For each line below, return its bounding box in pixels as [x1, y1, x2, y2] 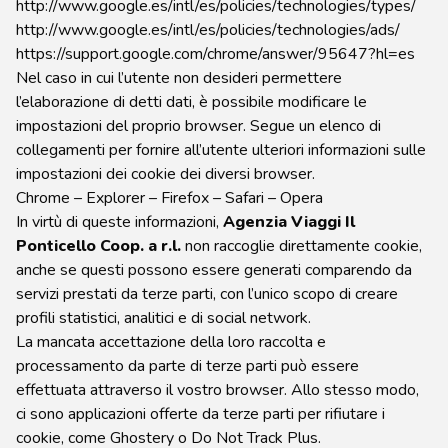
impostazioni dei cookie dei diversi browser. [16, 163, 315, 185]
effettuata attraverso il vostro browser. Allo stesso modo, [16, 379, 419, 401]
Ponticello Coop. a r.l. [16, 235, 181, 257]
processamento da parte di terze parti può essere [16, 355, 359, 377]
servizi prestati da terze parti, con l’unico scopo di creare [16, 283, 398, 305]
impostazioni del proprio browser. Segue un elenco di [16, 115, 381, 137]
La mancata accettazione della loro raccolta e [16, 331, 326, 353]
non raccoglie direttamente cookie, [181, 235, 422, 257]
